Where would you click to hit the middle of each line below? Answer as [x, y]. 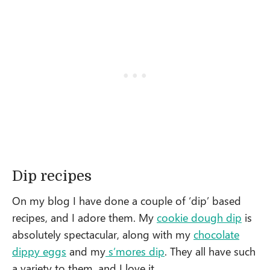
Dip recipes [52, 176]
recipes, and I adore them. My [84, 217]
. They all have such [210, 251]
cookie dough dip [199, 217]
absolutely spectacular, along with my [103, 234]
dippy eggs [39, 251]
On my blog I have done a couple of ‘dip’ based [127, 200]
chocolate [216, 234]
